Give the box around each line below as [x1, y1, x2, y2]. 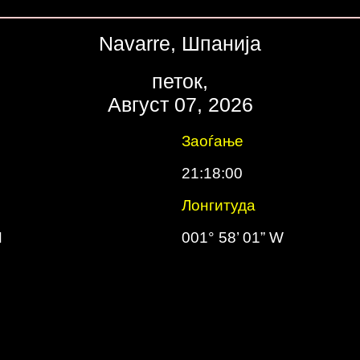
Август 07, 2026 [107, 93, 253, 116]
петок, [152, 70, 208, 92]
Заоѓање [182, 133, 243, 149]
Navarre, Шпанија [99, 32, 261, 55]
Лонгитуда [182, 197, 256, 214]
